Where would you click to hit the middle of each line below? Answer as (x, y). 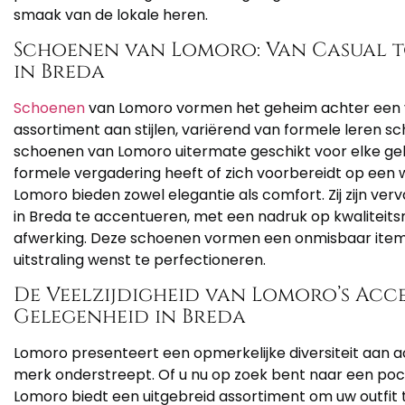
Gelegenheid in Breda (130, 317)
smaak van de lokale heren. (111, 15)
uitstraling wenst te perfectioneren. (140, 260)
